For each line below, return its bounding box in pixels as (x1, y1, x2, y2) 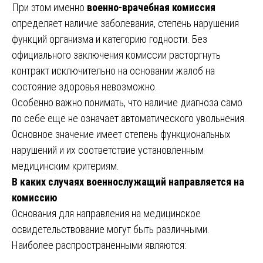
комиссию (12, 191, 58, 204)
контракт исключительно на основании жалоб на (12, 64, 215, 77)
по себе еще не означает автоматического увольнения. (12, 112, 247, 124)
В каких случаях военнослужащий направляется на (12, 175, 244, 188)
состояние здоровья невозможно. (12, 80, 157, 93)
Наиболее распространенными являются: (12, 238, 186, 251)
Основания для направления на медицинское (12, 207, 201, 220)
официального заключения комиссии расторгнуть (12, 48, 221, 61)
